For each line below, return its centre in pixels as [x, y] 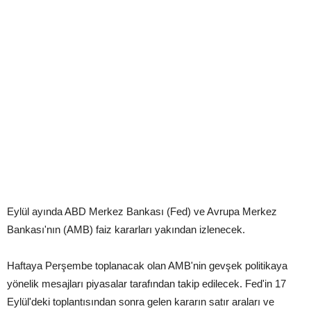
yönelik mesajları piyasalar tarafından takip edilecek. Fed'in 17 [146, 284]
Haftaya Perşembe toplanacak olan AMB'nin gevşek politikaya [147, 266]
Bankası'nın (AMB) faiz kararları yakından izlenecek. [126, 230]
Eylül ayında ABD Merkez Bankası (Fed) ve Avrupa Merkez [142, 212]
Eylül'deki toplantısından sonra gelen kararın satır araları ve [141, 302]
